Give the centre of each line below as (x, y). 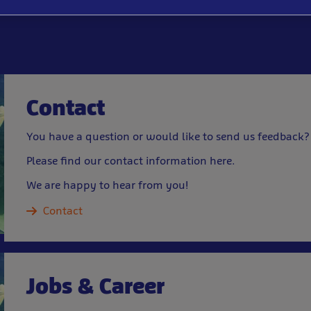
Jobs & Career (95, 286)
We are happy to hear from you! (107, 185)
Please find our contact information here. (131, 161)
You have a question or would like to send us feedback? (168, 136)
